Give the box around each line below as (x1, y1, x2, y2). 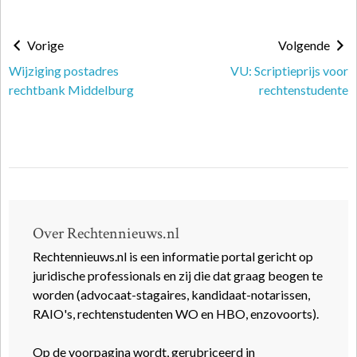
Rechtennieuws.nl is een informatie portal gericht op (33, 249, 313, 264)
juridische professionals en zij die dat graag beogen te (33, 268, 323, 283)
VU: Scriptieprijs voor (230, 63, 348, 78)
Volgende (278, 37, 332, 53)
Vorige (25, 37, 64, 53)
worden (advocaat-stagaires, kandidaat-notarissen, (33, 287, 310, 302)
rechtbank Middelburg (9, 82, 134, 97)
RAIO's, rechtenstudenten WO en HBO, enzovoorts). (33, 306, 319, 321)
